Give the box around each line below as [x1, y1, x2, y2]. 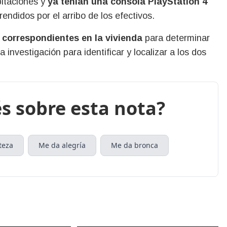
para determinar [142, 32, 210, 43]
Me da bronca [111, 140, 159, 150]
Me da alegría [39, 140, 86, 150]
